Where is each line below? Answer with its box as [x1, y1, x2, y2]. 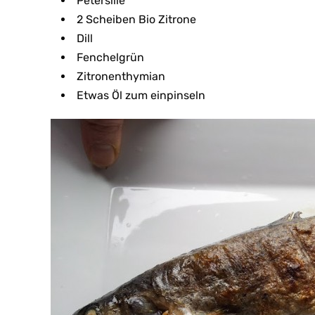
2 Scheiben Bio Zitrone [77, 13, 196, 27]
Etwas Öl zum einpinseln [77, 89, 205, 103]
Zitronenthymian [77, 70, 165, 84]
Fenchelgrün [77, 51, 144, 65]
